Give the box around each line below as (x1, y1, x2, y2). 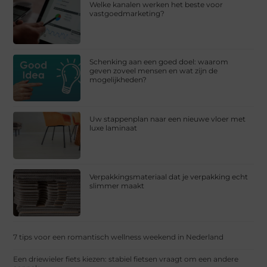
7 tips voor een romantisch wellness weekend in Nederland (13, 232, 224, 241)
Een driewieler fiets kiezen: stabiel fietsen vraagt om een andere (13, 254, 239, 263)
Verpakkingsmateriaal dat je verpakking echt (89, 172, 249, 181)
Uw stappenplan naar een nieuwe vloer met (89, 114, 246, 124)
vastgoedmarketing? (89, 9, 165, 18)
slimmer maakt (89, 181, 145, 190)
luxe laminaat (89, 123, 138, 133)
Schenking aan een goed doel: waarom (89, 57, 229, 67)
